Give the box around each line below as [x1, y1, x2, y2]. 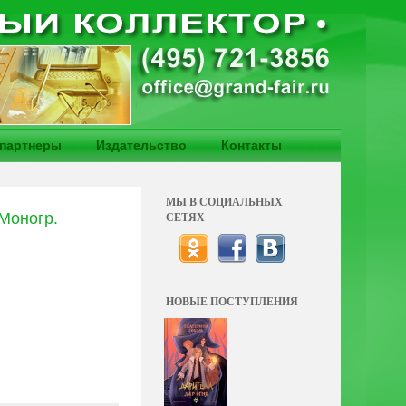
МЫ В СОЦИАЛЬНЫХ [166, 194, 283, 209]
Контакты [221, 138, 282, 152]
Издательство [96, 138, 187, 152]
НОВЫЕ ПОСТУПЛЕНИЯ [166, 294, 298, 309]
